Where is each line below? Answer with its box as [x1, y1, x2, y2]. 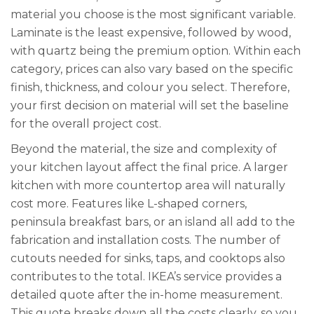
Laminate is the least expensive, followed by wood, [11, 26, 291, 40]
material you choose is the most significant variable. [11, 8, 296, 22]
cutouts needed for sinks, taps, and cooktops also [11, 252, 285, 266]
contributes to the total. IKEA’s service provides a [11, 270, 282, 284]
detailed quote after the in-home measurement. [11, 288, 282, 302]
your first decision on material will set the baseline [11, 99, 289, 113]
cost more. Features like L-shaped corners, [11, 197, 247, 211]
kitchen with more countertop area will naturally [11, 179, 285, 193]
